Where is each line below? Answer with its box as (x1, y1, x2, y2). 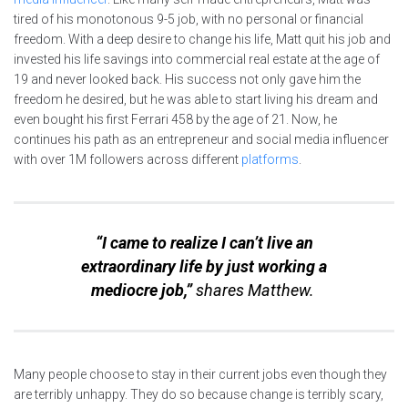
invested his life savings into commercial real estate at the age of (14, 52, 380, 67)
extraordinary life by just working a (81, 257, 327, 277)
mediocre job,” (90, 280, 196, 301)
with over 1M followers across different (14, 152, 241, 168)
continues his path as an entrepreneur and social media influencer (14, 132, 389, 148)
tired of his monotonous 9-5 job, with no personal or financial (14, 12, 363, 27)
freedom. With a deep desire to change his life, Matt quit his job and (14, 32, 391, 47)
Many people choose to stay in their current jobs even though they (14, 367, 387, 382)
